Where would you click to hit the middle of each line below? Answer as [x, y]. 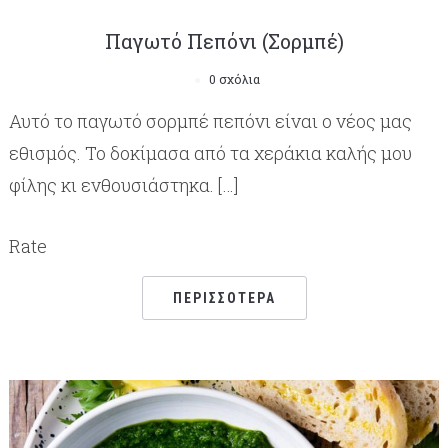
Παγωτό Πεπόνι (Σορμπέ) [224, 40]
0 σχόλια [234, 78]
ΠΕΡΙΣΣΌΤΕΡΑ [224, 297]
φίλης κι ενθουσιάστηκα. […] [123, 184]
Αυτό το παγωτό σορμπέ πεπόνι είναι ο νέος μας [210, 120]
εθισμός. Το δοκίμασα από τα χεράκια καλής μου [210, 152]
